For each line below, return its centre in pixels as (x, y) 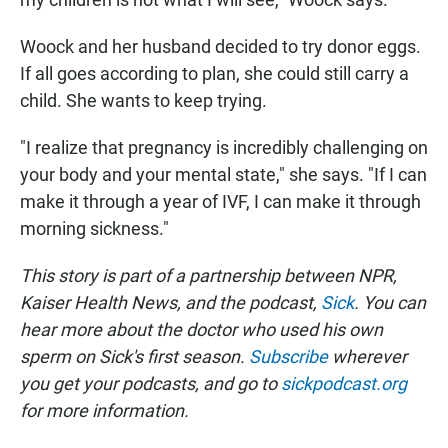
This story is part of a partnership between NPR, (208, 276)
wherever (367, 357)
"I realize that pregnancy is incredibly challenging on (224, 148)
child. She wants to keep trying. (143, 101)
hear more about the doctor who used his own (201, 330)
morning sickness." (94, 229)
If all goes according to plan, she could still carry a (214, 74)
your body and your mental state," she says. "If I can (223, 175)
